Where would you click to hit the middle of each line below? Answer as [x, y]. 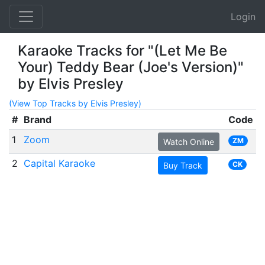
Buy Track [182, 165]
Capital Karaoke [59, 163]
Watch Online [188, 142]
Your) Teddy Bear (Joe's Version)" [131, 67]
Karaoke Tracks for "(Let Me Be [122, 51]
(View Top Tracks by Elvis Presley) [75, 103]
